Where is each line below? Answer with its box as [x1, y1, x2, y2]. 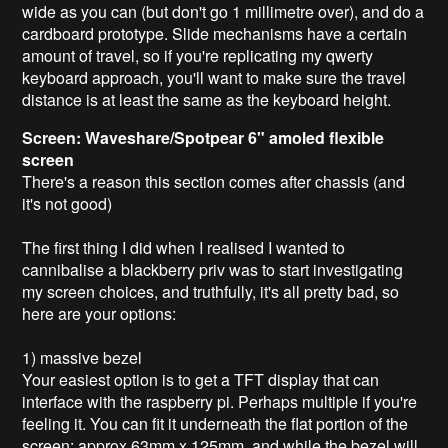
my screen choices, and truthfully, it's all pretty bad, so [22, 279, 400, 303]
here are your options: [22, 301, 177, 325]
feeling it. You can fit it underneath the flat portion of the [22, 411, 409, 435]
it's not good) [22, 191, 113, 215]
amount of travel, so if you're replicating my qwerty [22, 43, 374, 67]
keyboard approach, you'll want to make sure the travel [22, 65, 407, 89]
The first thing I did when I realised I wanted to [22, 235, 346, 259]
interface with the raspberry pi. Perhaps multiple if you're [22, 389, 418, 413]
